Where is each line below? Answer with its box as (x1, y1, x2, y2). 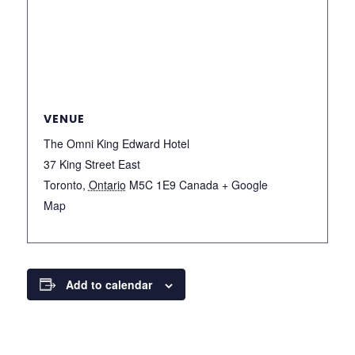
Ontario (88, 176, 126, 193)
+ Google (221, 176, 268, 193)
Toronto (43, 176, 82, 193)
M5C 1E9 (128, 176, 176, 193)
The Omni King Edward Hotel (43, 135, 189, 151)
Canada (178, 176, 219, 193)
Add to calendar (65, 276, 152, 292)
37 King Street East (43, 155, 140, 172)
